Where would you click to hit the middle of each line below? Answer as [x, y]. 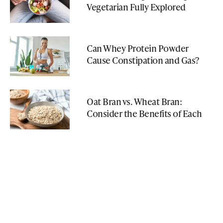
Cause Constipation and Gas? [143, 60]
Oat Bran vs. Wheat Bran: [134, 101]
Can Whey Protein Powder [138, 48]
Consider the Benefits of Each [144, 113]
